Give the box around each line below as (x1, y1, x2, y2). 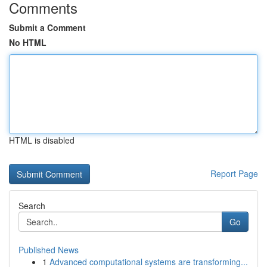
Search (18, 200, 45, 212)
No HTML (9, 36, 46, 48)
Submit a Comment (9, 21, 86, 33)
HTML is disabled (9, 134, 74, 146)
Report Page (210, 167, 258, 179)
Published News (18, 244, 79, 256)
